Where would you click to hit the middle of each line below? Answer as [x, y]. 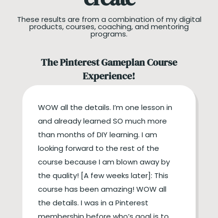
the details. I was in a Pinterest [93, 202]
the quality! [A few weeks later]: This [103, 175]
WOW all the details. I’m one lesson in [105, 107]
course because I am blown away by [104, 162]
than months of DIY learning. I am [98, 134]
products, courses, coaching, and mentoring [109, 26]
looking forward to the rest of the [99, 148]
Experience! [109, 76]
